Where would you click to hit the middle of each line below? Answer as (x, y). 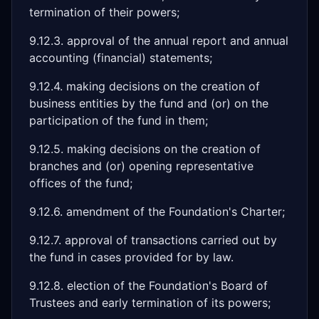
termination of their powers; (104, 12)
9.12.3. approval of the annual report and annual (159, 41)
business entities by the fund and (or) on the (149, 103)
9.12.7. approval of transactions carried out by (153, 240)
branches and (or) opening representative (141, 166)
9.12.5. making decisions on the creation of (145, 149)
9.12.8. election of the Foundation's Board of (148, 286)
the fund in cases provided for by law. (131, 257)
